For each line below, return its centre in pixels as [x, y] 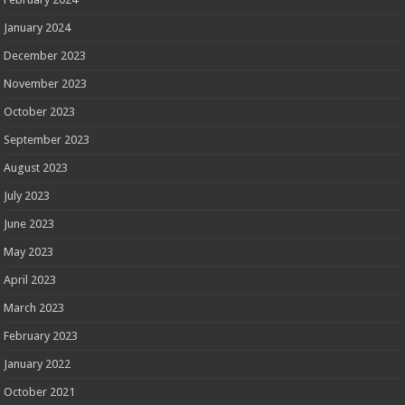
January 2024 [38, 27]
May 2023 [29, 251]
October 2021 [40, 391]
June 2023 [29, 223]
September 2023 [47, 139]
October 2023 [40, 111]
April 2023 [30, 279]
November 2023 [46, 83]
